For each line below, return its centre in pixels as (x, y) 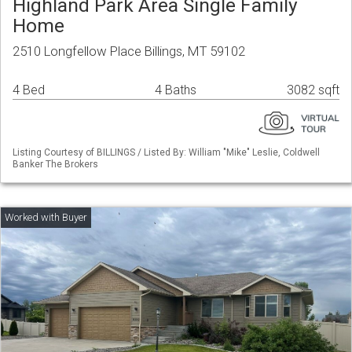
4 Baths (176, 90)
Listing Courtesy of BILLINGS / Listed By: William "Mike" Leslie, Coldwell (166, 153)
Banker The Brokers (55, 165)
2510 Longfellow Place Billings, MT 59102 (129, 51)
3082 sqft (313, 90)
